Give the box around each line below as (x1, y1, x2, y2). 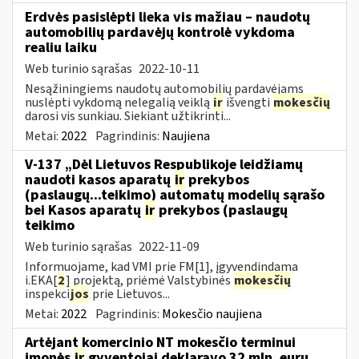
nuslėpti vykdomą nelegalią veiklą (25, 93, 212, 111)
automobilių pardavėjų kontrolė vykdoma (25, 22, 295, 42)
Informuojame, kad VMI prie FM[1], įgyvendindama (25, 257, 298, 276)
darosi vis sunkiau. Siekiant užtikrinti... (25, 107, 231, 125)
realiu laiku (25, 37, 97, 58)
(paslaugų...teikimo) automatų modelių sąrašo (25, 184, 325, 205)
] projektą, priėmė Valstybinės (66, 271, 233, 289)
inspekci (25, 284, 70, 303)
